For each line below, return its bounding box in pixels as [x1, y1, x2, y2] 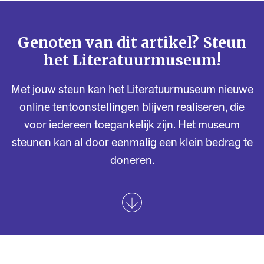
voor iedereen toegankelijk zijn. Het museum [24, 117, 240, 133]
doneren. [110, 152, 154, 168]
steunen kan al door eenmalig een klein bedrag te [11, 134, 253, 150]
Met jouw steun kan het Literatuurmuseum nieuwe [11, 81, 253, 97]
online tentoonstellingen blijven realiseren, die [19, 99, 245, 115]
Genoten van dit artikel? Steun [18, 32, 246, 52]
